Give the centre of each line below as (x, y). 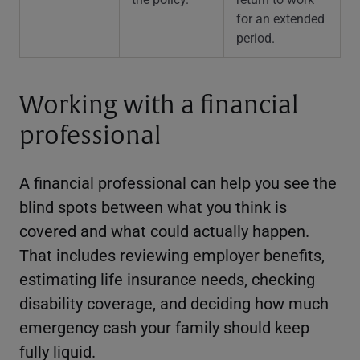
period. (256, 37)
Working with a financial (159, 105)
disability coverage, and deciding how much (174, 303)
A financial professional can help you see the (178, 183)
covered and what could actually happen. (164, 231)
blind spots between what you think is (153, 207)
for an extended (280, 18)
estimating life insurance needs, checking (167, 279)
